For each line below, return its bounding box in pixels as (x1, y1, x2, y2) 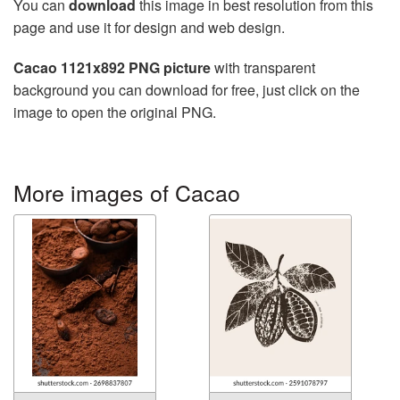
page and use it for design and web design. (13, 17, 285, 38)
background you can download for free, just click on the (13, 79, 360, 101)
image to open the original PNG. (13, 102, 216, 123)
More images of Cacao (13, 176, 240, 209)
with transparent (211, 57, 315, 79)
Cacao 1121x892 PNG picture (13, 57, 211, 79)
